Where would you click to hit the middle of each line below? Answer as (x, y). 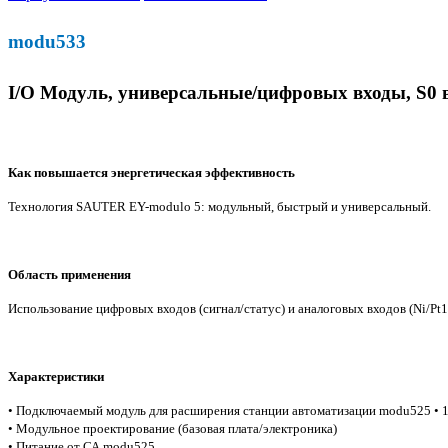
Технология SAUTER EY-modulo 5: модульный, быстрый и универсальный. (219, 206)
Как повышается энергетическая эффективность (151, 172)
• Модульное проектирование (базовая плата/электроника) (172, 428)
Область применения (69, 274)
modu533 (47, 41)
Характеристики (56, 376)
